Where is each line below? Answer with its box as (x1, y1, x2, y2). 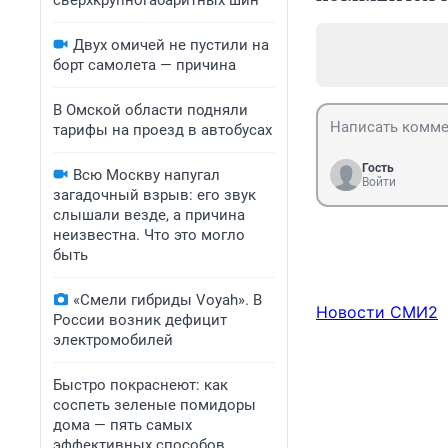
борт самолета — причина (53, 56, 236, 74)
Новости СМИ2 (316, 302, 438, 323)
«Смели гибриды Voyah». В (73, 291, 262, 309)
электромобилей (53, 331, 173, 349)
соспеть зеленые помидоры (53, 396, 256, 414)
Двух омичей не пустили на (73, 36, 269, 54)
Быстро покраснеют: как (53, 376, 228, 394)
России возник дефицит (53, 311, 227, 329)
